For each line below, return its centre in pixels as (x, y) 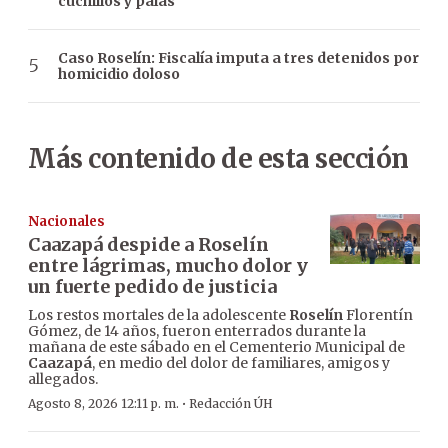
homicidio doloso (119, 73)
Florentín (378, 314)
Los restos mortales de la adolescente (158, 314)
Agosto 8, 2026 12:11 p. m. (103, 403)
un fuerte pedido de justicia (152, 286)
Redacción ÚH (231, 403)
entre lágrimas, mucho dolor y (168, 265)
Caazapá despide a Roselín (148, 244)
